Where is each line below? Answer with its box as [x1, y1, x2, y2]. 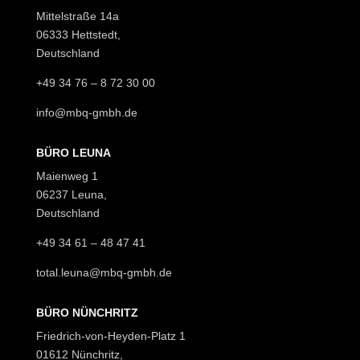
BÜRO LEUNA [35, 146, 111, 160]
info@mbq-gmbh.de [35, 106, 137, 120]
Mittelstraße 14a [35, 10, 119, 23]
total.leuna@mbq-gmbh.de [35, 266, 172, 280]
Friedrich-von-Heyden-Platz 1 [35, 329, 186, 343]
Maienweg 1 [35, 170, 98, 183]
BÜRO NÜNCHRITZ [35, 306, 138, 320]
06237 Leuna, [35, 188, 107, 202]
